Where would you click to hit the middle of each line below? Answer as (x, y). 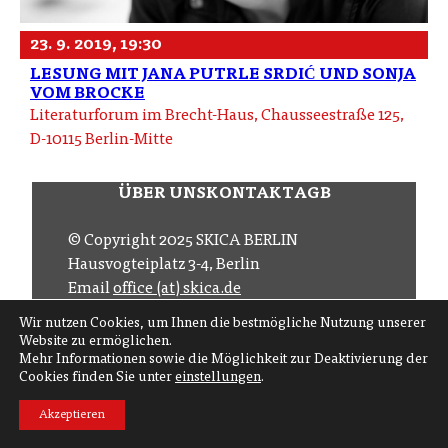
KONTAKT (249, 194)
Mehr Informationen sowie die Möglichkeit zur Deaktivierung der (223, 360)
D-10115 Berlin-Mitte (101, 140)
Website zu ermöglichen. (95, 342)
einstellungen (218, 378)
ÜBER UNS (161, 194)
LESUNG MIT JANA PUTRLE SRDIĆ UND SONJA (223, 75)
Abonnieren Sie (297, 397)
